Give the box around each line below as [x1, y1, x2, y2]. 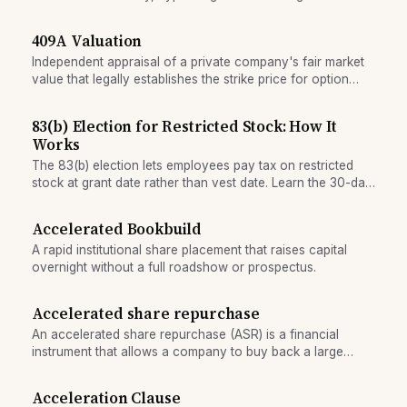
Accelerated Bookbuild [31, 218, 203, 240]
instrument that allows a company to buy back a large [31, 344, 343, 360]
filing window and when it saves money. [31, 192, 263, 207]
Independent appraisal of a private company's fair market [31, 55, 364, 70]
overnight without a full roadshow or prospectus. [31, 259, 316, 274]
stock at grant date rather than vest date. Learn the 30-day [31, 174, 372, 190]
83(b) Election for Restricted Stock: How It [31, 115, 337, 137]
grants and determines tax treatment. [31, 89, 243, 104]
